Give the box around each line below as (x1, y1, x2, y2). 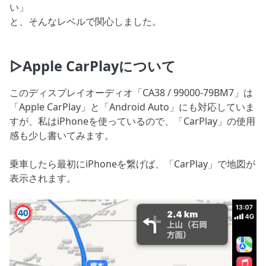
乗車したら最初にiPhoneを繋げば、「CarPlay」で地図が (9, 157, 255, 171)
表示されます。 (9, 172, 76, 185)
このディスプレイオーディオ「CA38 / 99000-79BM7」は (9, 86, 253, 100)
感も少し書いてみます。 (9, 129, 114, 142)
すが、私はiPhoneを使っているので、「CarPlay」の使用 (9, 115, 255, 128)
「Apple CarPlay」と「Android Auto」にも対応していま (9, 100, 255, 114)
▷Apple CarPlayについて (9, 56, 176, 76)
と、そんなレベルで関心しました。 (9, 14, 161, 28)
